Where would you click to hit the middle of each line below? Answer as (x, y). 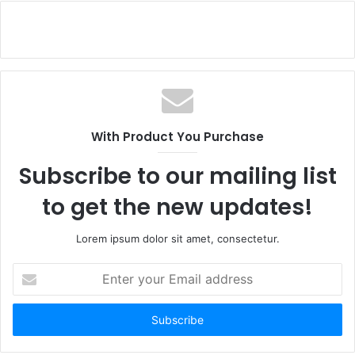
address (32, 320)
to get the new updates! (177, 207)
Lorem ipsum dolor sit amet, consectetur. (177, 239)
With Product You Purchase (177, 137)
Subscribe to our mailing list (177, 176)
